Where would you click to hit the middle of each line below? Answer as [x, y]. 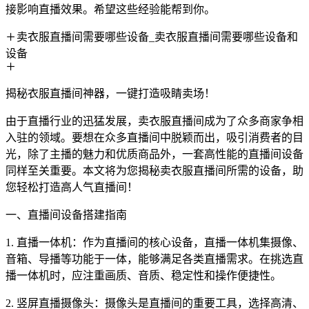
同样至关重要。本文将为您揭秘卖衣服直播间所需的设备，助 [154, 171]
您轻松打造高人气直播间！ [72, 187]
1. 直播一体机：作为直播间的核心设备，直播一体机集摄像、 [154, 242]
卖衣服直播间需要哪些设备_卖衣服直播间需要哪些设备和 [157, 37]
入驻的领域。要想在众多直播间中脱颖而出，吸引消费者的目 [154, 138]
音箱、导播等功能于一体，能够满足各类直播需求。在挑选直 [154, 259]
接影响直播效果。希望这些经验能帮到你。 [110, 9]
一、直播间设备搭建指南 [66, 215]
